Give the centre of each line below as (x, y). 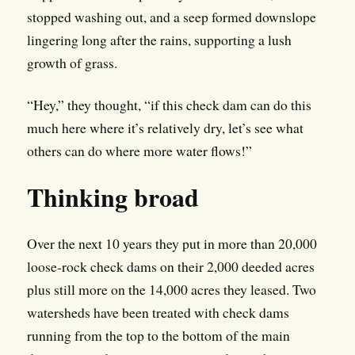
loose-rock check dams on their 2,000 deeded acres (170, 267)
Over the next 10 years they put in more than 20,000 (172, 244)
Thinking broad (113, 197)
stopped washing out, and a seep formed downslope (171, 17)
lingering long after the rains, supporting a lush (159, 40)
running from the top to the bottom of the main (158, 336)
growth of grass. (72, 63)
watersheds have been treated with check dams (158, 313)
